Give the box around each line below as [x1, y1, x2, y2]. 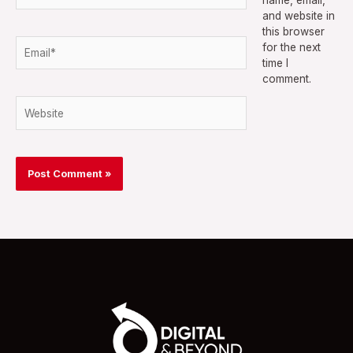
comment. [262, 72, 311, 85]
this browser [262, 24, 325, 38]
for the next [262, 40, 321, 54]
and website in [262, 9, 335, 22]
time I [262, 56, 288, 69]
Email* [15, 36, 46, 50]
